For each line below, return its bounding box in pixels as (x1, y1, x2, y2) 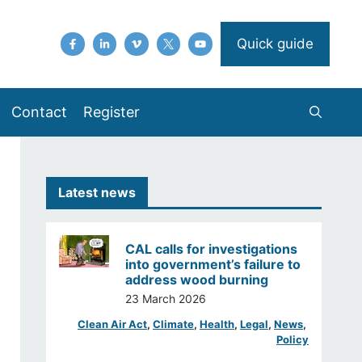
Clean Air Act (77, 318, 147, 331)
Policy (276, 333, 309, 347)
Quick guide (237, 36, 314, 52)
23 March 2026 (125, 292, 207, 306)
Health (199, 318, 234, 331)
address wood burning (125, 271, 269, 288)
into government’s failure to (125, 256, 301, 272)
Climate (152, 318, 194, 331)
